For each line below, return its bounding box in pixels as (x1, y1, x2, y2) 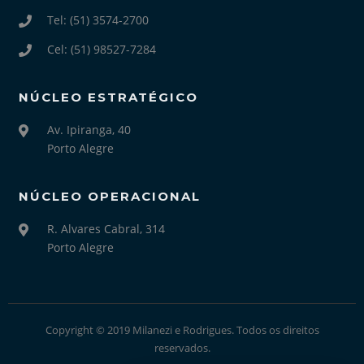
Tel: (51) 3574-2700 (47, 11, 149, 28)
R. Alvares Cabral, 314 (47, 220, 166, 236)
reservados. (154, 340, 210, 355)
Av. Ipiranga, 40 (47, 121, 132, 137)
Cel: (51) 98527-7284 (47, 41, 157, 57)
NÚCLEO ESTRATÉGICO (19, 89, 199, 105)
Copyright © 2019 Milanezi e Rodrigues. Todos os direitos (45, 323, 319, 337)
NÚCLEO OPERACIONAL (19, 188, 201, 204)
